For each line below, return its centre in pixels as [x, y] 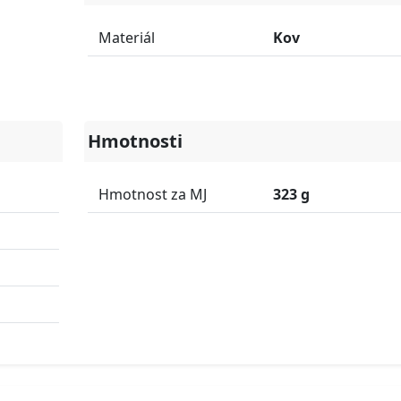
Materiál [126, 38]
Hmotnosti [135, 141]
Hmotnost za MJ [152, 194]
